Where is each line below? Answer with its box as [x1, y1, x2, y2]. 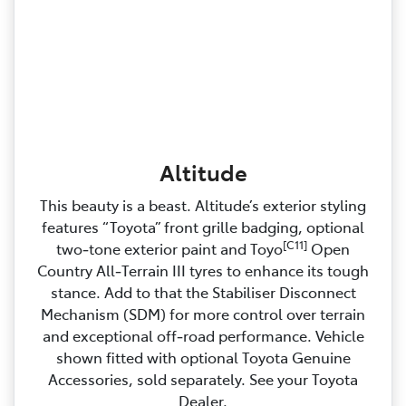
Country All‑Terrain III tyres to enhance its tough [37, 260, 369, 281]
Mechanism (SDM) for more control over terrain [41, 304, 365, 324]
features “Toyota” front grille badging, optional [42, 217, 364, 237]
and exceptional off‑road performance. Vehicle [42, 325, 364, 346]
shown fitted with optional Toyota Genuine [55, 347, 351, 368]
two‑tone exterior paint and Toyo [56, 238, 283, 259]
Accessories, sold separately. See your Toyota [48, 369, 358, 390]
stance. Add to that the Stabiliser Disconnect [50, 282, 356, 303]
